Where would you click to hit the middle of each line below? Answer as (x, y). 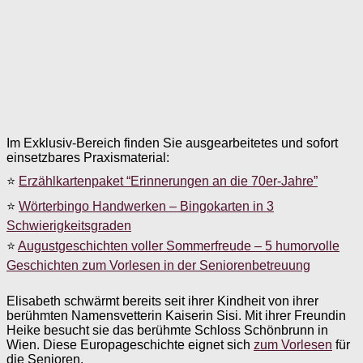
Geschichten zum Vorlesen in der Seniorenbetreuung (158, 265)
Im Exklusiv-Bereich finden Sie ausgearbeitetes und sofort (172, 143)
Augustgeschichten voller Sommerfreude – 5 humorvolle (179, 246)
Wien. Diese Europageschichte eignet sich (130, 344)
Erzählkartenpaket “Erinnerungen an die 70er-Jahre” (168, 181)
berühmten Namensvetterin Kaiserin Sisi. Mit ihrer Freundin (176, 315)
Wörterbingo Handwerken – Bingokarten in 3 (146, 206)
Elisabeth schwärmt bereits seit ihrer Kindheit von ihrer (162, 301)
